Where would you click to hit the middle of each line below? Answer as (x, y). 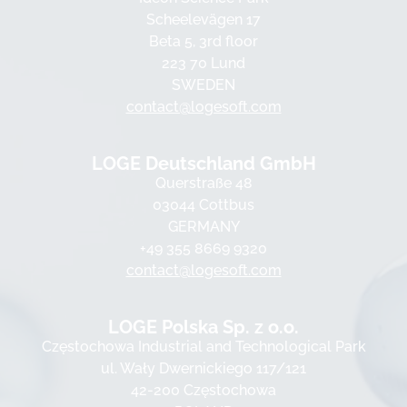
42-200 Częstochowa (203, 390)
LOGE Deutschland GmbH (203, 164)
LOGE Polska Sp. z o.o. (203, 327)
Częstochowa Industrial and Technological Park (203, 347)
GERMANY (203, 227)
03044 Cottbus (203, 205)
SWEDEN (203, 85)
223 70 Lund (203, 63)
